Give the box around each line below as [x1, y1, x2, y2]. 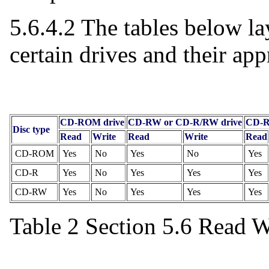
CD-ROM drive [60, 116, 124, 127]
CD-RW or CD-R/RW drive [128, 116, 242, 127]
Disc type [13, 124, 50, 134]
